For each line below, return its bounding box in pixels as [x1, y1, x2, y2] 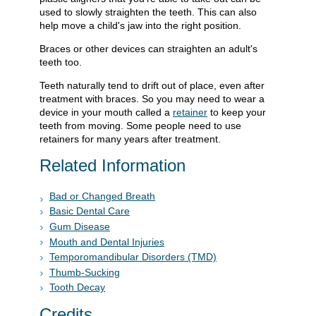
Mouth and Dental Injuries [49, 236, 164, 248]
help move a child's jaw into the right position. [39, 19, 241, 31]
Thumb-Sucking [49, 266, 120, 278]
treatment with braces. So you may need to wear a [39, 92, 265, 104]
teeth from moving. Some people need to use [39, 119, 241, 131]
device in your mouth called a [39, 106, 173, 118]
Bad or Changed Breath [49, 190, 155, 202]
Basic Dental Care [49, 205, 130, 217]
